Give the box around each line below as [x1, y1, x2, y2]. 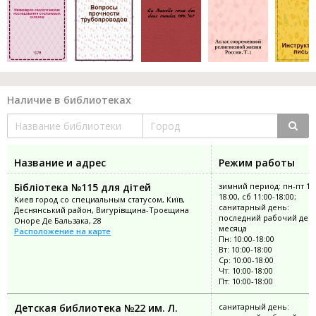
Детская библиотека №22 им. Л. [14, 300, 178, 315]
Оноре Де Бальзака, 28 [14, 214, 102, 226]
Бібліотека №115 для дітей [14, 180, 151, 194]
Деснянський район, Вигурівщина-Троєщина [14, 204, 189, 215]
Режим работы [219, 155, 295, 169]
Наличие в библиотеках [7, 92, 131, 107]
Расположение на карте [14, 225, 111, 236]
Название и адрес [14, 155, 106, 169]
